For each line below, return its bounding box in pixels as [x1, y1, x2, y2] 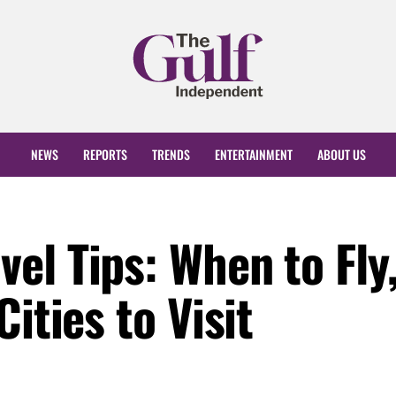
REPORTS [82, 145, 127, 164]
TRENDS [151, 145, 190, 164]
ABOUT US [316, 145, 366, 164]
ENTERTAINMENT [214, 145, 293, 164]
